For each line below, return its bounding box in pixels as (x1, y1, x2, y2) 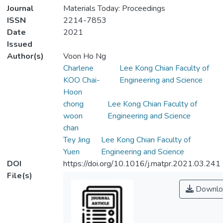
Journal (7, 3, 34, 14)
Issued (7, 39, 32, 50)
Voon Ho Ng (63, 51, 106, 62)
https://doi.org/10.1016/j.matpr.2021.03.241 (63, 158, 221, 170)
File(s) (7, 170, 32, 182)
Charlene (63, 63, 94, 74)
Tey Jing (63, 134, 90, 146)
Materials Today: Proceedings (63, 3, 165, 14)
